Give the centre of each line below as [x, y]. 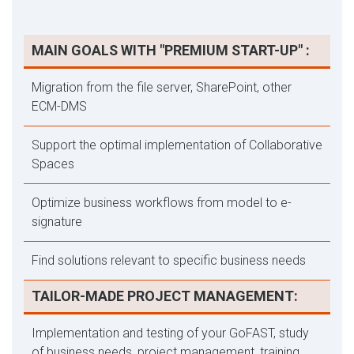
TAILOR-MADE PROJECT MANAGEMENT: [165, 296]
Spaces [53, 164]
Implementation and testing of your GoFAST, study [170, 333]
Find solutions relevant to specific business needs [169, 260]
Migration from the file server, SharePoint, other [162, 87]
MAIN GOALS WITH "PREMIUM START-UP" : [172, 50]
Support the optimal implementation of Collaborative [177, 145]
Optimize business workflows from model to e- [162, 203]
